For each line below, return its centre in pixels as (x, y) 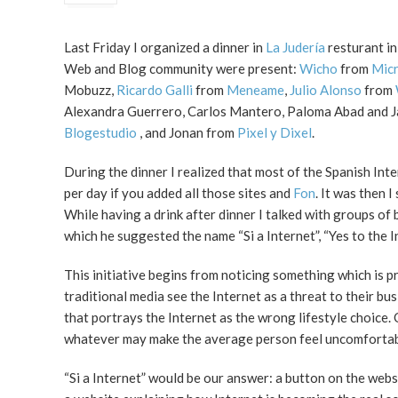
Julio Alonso (326, 89)
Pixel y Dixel (275, 132)
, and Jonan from (188, 132)
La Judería (295, 47)
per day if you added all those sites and (179, 192)
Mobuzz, (90, 89)
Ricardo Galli (155, 89)
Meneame (255, 89)
